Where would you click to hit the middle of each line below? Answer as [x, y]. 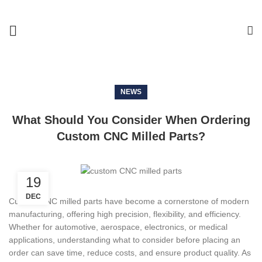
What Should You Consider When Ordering [131, 120]
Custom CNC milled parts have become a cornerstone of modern [129, 201]
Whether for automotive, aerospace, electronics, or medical [118, 227]
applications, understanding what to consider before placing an [125, 239]
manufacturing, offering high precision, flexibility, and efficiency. [125, 214]
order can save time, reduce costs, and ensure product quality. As [130, 252]
